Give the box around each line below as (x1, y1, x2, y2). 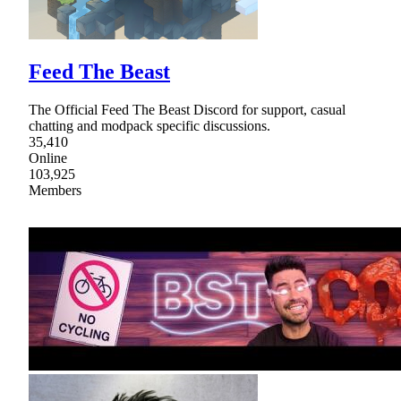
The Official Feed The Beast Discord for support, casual (29, 102, 346, 118)
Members (29, 183, 81, 199)
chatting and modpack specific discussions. (29, 118, 270, 134)
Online (29, 150, 67, 166)
